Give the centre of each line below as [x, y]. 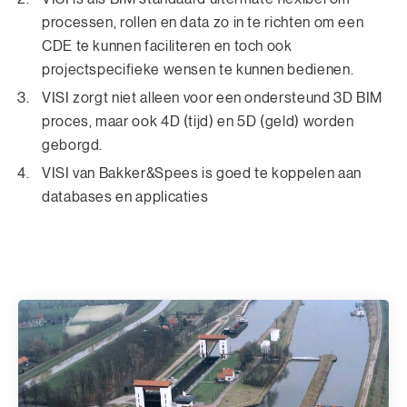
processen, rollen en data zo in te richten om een [203, 23]
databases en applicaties [125, 198]
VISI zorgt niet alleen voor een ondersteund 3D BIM [213, 99]
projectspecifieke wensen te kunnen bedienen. [198, 70]
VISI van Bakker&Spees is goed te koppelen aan [202, 174]
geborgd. [73, 146]
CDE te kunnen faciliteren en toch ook [167, 47]
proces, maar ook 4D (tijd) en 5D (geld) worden [198, 122]
